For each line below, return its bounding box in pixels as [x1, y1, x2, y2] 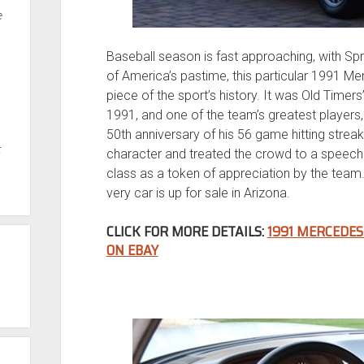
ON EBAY [106, 238, 158, 262]
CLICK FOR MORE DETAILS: [106, 219, 267, 243]
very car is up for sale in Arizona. [106, 184, 290, 201]
